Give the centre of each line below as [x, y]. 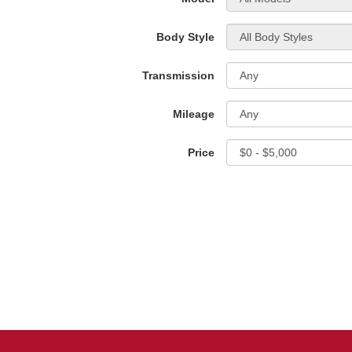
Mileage [194, 114]
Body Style [185, 37]
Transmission [178, 75]
